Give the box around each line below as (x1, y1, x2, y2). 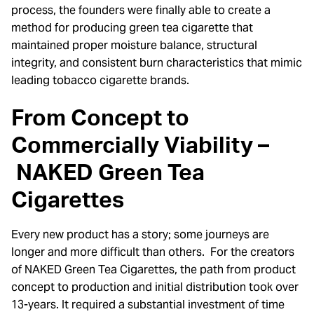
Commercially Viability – (11, 135, 269, 158)
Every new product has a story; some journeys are (11, 227, 269, 243)
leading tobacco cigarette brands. (11, 72, 189, 88)
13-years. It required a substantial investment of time (11, 297, 285, 313)
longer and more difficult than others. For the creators (11, 245, 294, 260)
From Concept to (11, 107, 189, 130)
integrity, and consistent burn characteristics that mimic (11, 55, 302, 70)
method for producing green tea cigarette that (11, 20, 253, 35)
